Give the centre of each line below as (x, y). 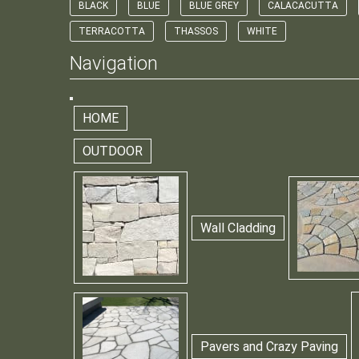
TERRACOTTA (112, 31)
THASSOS (196, 31)
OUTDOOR (113, 151)
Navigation (114, 63)
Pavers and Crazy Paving (269, 347)
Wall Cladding (238, 228)
